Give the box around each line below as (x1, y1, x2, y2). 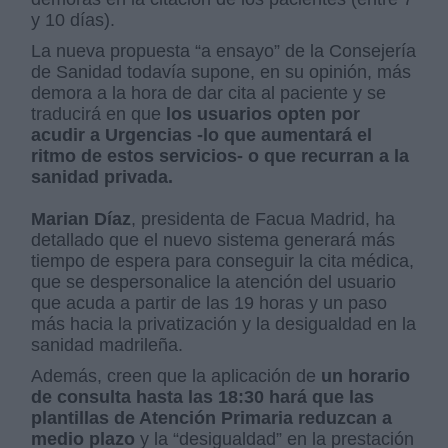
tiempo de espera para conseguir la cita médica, (31, 251, 415, 272)
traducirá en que (31, 104, 167, 125)
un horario (321, 366, 411, 387)
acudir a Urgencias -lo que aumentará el (31, 125, 373, 146)
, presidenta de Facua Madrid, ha (131, 209, 396, 230)
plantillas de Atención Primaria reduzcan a (31, 408, 393, 429)
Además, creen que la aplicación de (31, 366, 322, 387)
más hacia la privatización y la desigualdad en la (31, 314, 417, 335)
